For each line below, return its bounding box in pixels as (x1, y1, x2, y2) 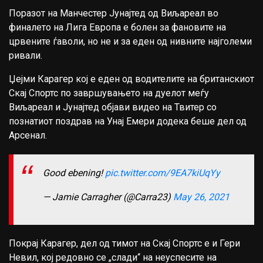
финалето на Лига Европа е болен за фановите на (9, 22, 226, 33)
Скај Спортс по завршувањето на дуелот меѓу (9, 87, 209, 99)
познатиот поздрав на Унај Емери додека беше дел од (9, 116, 247, 127)
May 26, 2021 (173, 191, 230, 203)
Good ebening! (43, 167, 105, 179)
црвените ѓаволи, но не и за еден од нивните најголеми (9, 36, 252, 47)
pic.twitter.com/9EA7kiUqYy (105, 167, 220, 179)
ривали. (9, 50, 42, 61)
